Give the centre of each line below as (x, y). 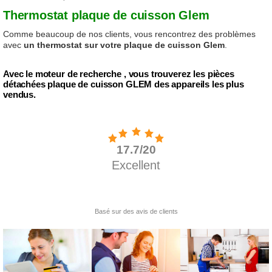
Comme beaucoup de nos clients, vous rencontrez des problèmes (129, 34)
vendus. (19, 94)
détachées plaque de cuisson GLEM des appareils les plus (124, 84)
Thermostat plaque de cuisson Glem (106, 15)
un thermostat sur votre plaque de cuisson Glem (124, 45)
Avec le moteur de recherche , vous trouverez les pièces (119, 74)
